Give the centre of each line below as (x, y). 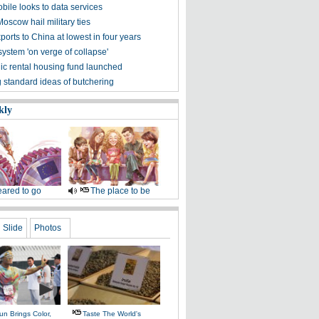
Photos (48, 228)
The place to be (120, 191)
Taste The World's (112, 314)
